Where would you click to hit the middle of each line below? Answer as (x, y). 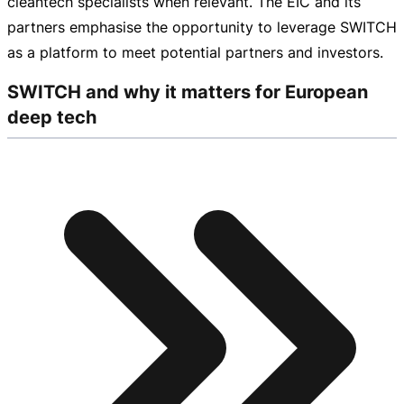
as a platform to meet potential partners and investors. (195, 52)
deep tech (52, 118)
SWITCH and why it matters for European (188, 92)
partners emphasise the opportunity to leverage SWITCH (202, 27)
